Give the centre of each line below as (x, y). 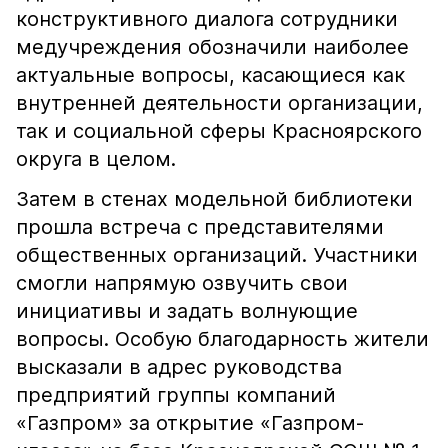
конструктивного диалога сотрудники (207, 19)
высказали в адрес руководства (179, 367)
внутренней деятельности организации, (219, 103)
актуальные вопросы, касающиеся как (210, 75)
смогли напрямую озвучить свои (182, 283)
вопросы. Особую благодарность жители (222, 339)
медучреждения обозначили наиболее (212, 47)
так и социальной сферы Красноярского (219, 131)
